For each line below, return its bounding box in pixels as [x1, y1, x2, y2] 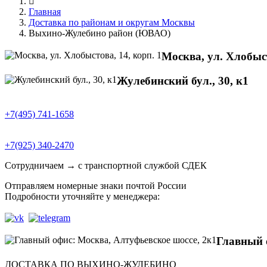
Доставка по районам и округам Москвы [29, 17, 195, 28]
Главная [29, 7, 61, 17]
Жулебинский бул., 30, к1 [117, 74, 249, 87]
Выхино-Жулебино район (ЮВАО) [29, 28, 170, 39]
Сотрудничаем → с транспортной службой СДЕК [5, 160, 207, 171]
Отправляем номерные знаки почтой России [5, 181, 187, 191]
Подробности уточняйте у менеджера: [5, 191, 160, 202]
